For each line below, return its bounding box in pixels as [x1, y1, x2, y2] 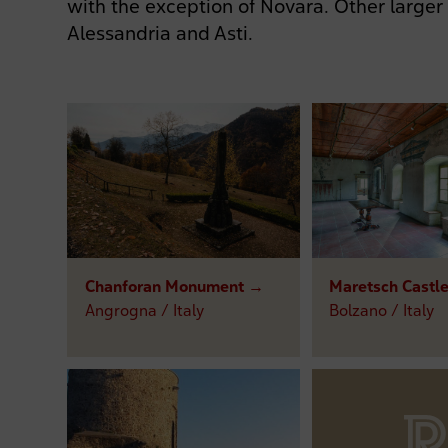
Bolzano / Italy [328, 299, 434, 320]
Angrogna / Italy [84, 299, 204, 320]
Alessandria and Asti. [67, 21, 254, 46]
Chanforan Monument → [84, 275, 264, 296]
